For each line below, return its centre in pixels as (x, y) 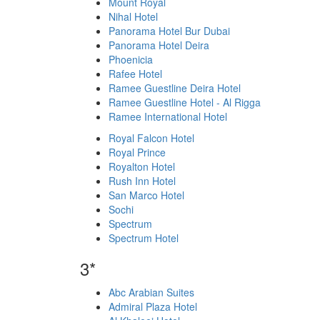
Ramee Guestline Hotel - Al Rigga (185, 102)
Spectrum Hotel (144, 238)
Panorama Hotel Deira (159, 45)
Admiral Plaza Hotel (153, 306)
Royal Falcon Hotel (151, 138)
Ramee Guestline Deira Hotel (175, 88)
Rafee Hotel (135, 74)
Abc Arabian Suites (151, 292)
